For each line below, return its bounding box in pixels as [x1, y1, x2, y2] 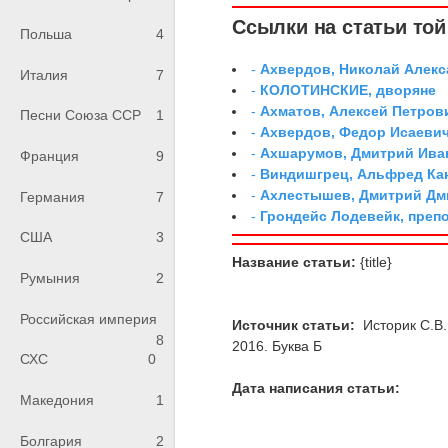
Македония [20, 392, 94, 409]
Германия [20, 188, 85, 205]
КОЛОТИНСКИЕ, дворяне [260, 81, 437, 98]
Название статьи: [232, 253, 357, 270]
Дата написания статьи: [232, 379, 401, 396]
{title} [356, 253, 393, 270]
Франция [20, 148, 79, 165]
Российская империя [20, 310, 157, 327]
